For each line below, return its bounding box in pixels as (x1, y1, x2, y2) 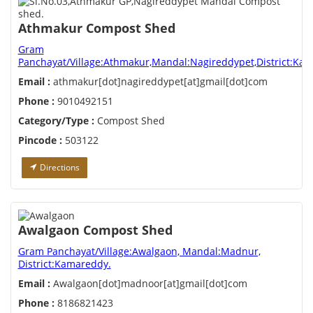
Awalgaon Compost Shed (17, 221, 173, 239)
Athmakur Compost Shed (17, 20, 175, 37)
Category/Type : (17, 114, 94, 128)
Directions (37, 161, 80, 174)
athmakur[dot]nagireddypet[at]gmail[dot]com (50, 75, 268, 89)
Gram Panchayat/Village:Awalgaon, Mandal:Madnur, (17, 245, 261, 259)
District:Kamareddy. (17, 257, 111, 271)
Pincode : (17, 133, 62, 147)
